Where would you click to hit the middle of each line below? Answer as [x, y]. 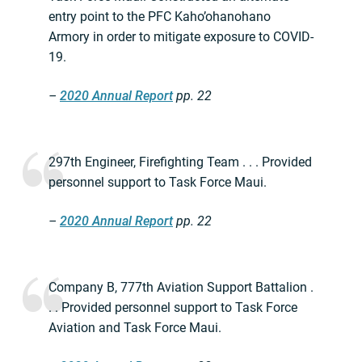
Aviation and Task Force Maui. [135, 328]
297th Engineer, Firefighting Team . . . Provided [180, 162]
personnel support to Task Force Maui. [158, 183]
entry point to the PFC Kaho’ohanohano [160, 17]
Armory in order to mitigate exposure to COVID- [181, 37]
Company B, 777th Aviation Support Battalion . [181, 288]
